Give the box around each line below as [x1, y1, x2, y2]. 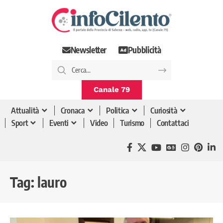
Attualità [11, 106, 40, 116]
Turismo [120, 118, 145, 128]
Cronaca [60, 106, 85, 116]
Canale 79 [93, 85, 130, 94]
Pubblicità [127, 44, 161, 56]
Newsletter [70, 44, 107, 56]
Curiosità [150, 106, 178, 116]
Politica [106, 106, 129, 116]
